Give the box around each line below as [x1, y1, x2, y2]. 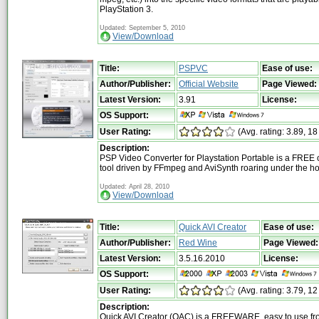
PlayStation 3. [100, 4, 153, 14]
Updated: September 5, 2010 [100, 23, 185, 31]
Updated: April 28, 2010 [100, 182, 169, 190]
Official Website [179, 78, 239, 89]
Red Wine [179, 237, 217, 248]
